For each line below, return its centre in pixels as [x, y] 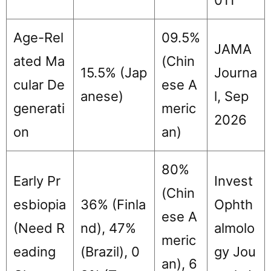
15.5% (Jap [114, 72]
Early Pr [37, 181]
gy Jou [235, 251]
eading [34, 251]
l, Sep [231, 96]
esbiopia [40, 204]
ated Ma [39, 61]
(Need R [39, 228]
